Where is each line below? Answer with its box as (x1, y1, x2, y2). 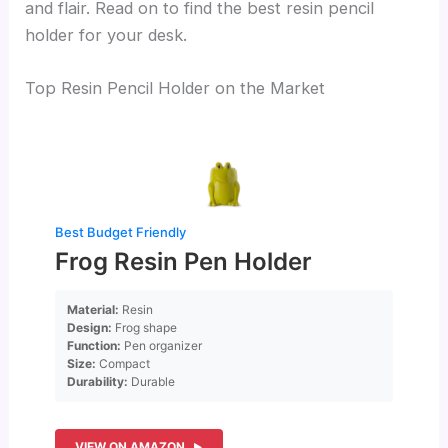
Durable (128, 373, 176, 389)
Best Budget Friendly (55, 223, 187, 240)
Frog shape (112, 319, 178, 335)
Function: (67, 337, 122, 353)
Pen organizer (121, 337, 203, 353)
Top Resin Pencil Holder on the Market (25, 78, 326, 99)
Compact (96, 355, 151, 371)
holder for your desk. (25, 24, 188, 45)
